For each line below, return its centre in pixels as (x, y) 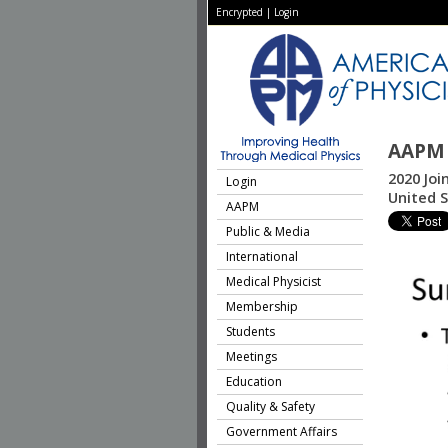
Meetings (251, 356)
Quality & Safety (270, 406)
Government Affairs (281, 431)
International (262, 256)
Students (250, 331)
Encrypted (239, 12)
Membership (262, 306)
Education (254, 381)
